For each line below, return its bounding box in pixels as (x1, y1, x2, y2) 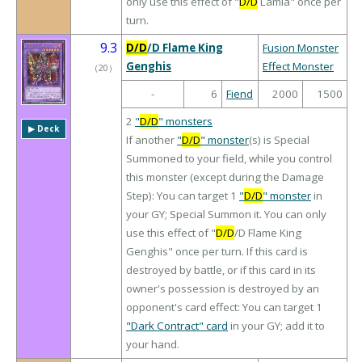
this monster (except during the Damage (126, 170, 324, 185)
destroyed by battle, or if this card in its (126, 263, 316, 278)
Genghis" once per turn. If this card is (126, 244, 308, 259)
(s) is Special (249, 133, 309, 148)
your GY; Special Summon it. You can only (126, 207, 326, 222)
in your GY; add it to (228, 318, 325, 334)
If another (126, 133, 177, 148)
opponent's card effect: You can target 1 (126, 300, 322, 315)
